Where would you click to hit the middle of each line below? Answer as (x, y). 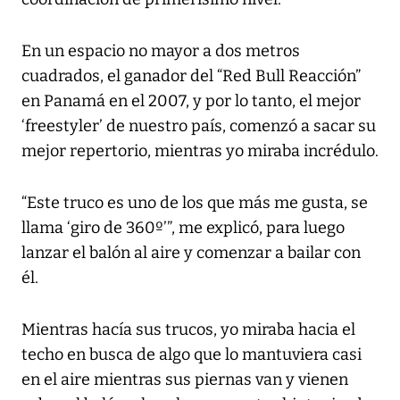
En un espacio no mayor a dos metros (161, 51)
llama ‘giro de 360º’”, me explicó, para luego (183, 228)
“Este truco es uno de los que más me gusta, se (195, 203)
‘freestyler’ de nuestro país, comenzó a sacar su (199, 126)
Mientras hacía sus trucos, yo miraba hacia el (188, 330)
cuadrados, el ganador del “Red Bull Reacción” (191, 76)
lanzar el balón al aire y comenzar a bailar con (191, 253)
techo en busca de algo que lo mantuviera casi (192, 355)
